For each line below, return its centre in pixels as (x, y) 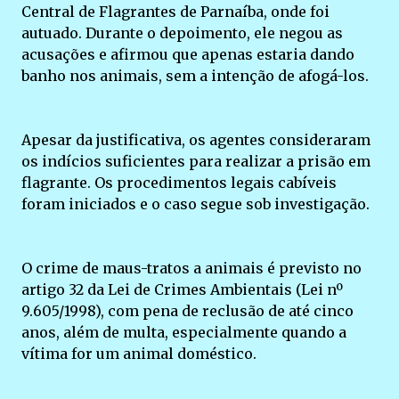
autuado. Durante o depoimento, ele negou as (182, 33)
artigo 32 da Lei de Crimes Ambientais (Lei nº (182, 289)
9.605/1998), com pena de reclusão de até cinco (187, 310)
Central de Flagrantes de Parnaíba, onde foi (175, 11)
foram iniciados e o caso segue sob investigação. (195, 204)
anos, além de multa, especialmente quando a (184, 332)
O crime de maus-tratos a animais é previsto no (191, 268)
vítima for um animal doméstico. (139, 353)
